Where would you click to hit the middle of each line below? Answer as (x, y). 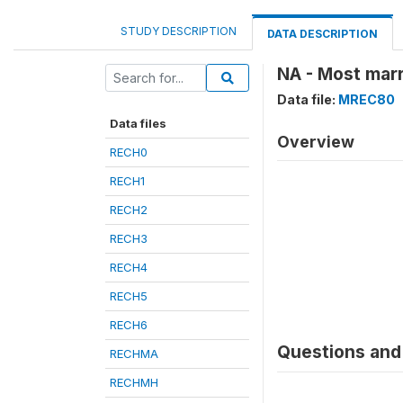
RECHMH (134, 382)
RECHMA (134, 354)
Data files (138, 123)
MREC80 (367, 99)
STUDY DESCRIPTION (179, 31)
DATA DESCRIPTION (322, 34)
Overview (316, 142)
